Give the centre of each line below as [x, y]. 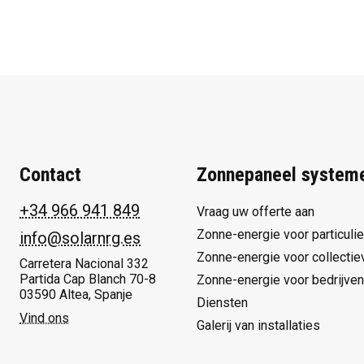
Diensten [222, 303]
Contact [50, 175]
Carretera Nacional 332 [84, 264]
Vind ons [44, 318]
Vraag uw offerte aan [256, 212]
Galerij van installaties [258, 325]
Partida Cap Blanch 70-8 [88, 279]
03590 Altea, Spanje [76, 295]
